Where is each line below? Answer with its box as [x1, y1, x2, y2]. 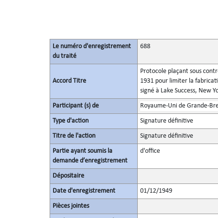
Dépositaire [52, 172, 84, 180]
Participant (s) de [52, 102, 99, 109]
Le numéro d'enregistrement [52, 43, 131, 50]
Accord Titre [52, 77, 86, 85]
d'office [140, 147, 160, 155]
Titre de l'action [52, 132, 95, 140]
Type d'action [52, 117, 89, 125]
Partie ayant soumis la [52, 147, 112, 155]
